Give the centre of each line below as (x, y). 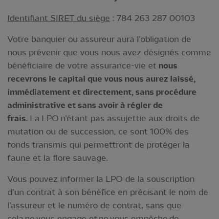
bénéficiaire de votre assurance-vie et (83, 66)
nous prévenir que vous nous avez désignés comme (109, 52)
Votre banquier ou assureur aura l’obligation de (99, 39)
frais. (18, 119)
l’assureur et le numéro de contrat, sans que (94, 205)
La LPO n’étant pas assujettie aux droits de (114, 118)
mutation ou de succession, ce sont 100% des (98, 131)
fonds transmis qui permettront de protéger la (99, 145)
